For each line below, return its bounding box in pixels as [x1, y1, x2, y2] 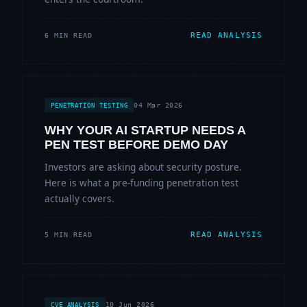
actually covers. [45, 192, 114, 206]
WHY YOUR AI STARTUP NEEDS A [45, 123, 245, 138]
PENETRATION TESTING [50, 101, 128, 110]
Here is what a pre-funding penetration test [45, 176, 238, 190]
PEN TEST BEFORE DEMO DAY [45, 138, 228, 152]
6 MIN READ [45, 32, 93, 40]
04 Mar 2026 [134, 101, 183, 110]
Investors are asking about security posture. [45, 160, 242, 174]
